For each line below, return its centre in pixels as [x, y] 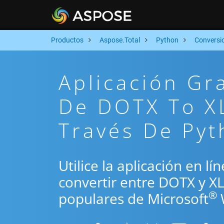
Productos [67, 40]
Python [167, 40]
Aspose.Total [120, 40]
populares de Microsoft [133, 198]
